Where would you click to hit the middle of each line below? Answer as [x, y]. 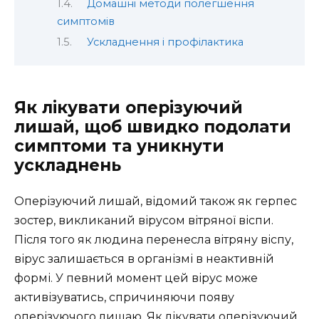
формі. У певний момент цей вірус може [136, 278]
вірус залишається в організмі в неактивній [144, 258]
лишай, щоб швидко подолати [153, 126]
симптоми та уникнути [119, 146]
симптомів [86, 21]
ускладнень [68, 165]
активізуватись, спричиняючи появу [124, 297]
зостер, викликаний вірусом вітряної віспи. [144, 220]
